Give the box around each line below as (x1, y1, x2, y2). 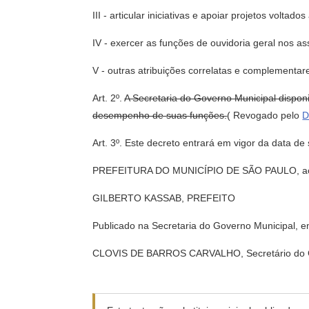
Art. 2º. (92, 92, 125, 103)
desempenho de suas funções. (92, 110, 228, 121)
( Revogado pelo (227, 110, 303, 121)
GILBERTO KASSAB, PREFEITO (92, 192, 236, 203)
